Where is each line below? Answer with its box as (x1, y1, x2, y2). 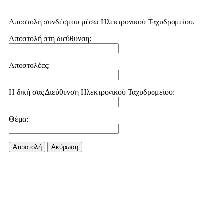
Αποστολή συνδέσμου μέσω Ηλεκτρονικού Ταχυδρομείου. (9, 18, 195, 26)
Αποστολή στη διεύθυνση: (9, 34, 91, 43)
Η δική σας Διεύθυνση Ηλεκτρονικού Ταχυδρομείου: (9, 88, 175, 96)
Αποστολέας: (9, 61, 50, 69)
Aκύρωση (51, 143, 78, 151)
